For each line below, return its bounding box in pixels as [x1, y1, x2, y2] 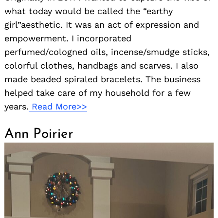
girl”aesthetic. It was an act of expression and [4, 19, 199, 30]
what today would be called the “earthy [4, 6, 173, 17]
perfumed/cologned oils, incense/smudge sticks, [4, 47, 210, 57]
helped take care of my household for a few [4, 88, 191, 98]
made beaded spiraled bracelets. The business [4, 74, 200, 85]
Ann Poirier [4, 127, 73, 142]
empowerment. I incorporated [4, 33, 131, 44]
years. [4, 101, 29, 112]
